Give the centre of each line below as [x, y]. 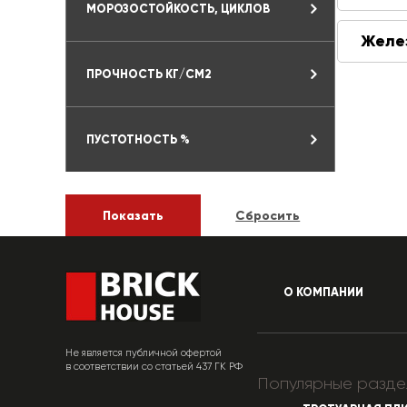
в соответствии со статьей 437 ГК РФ [154, 367]
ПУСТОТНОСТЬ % [138, 139]
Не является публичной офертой [144, 353]
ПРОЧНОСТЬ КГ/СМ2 [149, 74]
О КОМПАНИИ [323, 293]
